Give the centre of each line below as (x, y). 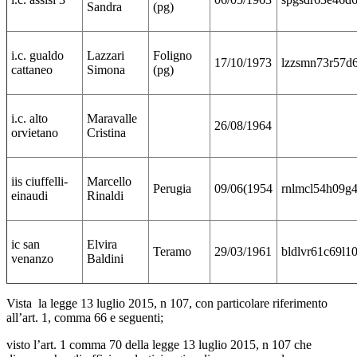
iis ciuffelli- (39, 182)
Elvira (102, 245)
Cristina (106, 133)
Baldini (105, 259)
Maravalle (112, 119)
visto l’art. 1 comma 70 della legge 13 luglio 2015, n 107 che (159, 345)
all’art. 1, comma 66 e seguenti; (85, 318)
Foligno (173, 56)
